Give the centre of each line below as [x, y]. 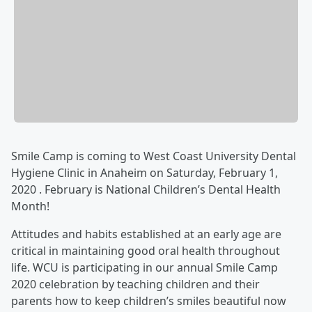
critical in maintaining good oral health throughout [146, 251]
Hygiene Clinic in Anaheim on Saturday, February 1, [145, 173]
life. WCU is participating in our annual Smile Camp [145, 268]
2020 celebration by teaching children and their [135, 284]
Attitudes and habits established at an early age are [146, 234]
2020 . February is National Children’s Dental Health [146, 190]
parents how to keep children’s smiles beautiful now [149, 301]
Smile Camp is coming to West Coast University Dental [154, 156]
